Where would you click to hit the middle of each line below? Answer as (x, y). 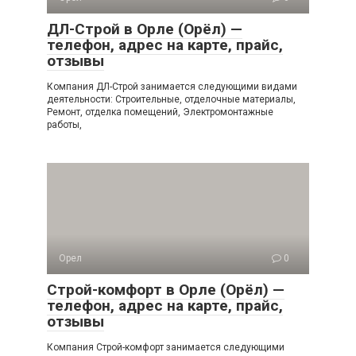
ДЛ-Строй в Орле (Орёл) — (145, 29)
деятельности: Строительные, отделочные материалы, (171, 99)
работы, (64, 125)
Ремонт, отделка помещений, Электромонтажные (160, 112)
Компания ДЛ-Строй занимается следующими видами (172, 87)
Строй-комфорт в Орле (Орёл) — (166, 290)
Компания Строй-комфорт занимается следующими (166, 347)
